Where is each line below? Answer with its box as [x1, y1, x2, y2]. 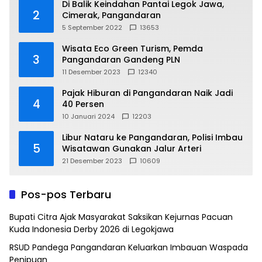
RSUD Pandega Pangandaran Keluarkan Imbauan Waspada [9, 241, 248, 253]
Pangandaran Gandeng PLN [62, 53, 180, 65]
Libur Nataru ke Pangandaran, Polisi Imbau [62, 131, 243, 143]
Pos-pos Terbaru [21, 187, 111, 202]
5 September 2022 [62, 22, 122, 32]
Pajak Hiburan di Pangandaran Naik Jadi [62, 87, 233, 99]
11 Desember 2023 [62, 67, 120, 77]
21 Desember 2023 [62, 156, 122, 166]
